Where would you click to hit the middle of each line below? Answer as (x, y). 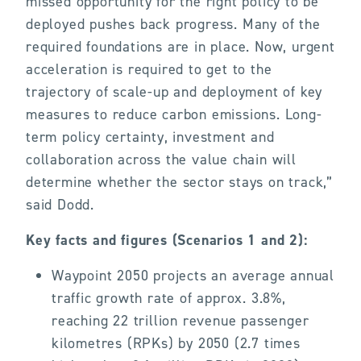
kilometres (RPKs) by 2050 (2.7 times (176, 343)
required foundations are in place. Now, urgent (180, 47)
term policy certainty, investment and (150, 137)
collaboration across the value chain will (161, 160)
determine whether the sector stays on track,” (179, 182)
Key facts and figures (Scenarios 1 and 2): (167, 240)
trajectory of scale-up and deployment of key (174, 92)
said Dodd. (62, 205)
